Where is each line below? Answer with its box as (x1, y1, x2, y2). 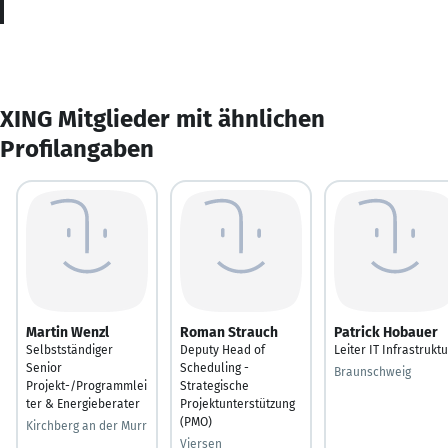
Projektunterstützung (180, 396, 295, 411)
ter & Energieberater (26, 396, 140, 411)
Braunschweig (334, 364, 411, 379)
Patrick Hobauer (334, 323, 438, 341)
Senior (26, 360, 62, 375)
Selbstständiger (26, 342, 113, 357)
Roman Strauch (180, 323, 278, 341)
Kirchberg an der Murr (26, 418, 147, 433)
